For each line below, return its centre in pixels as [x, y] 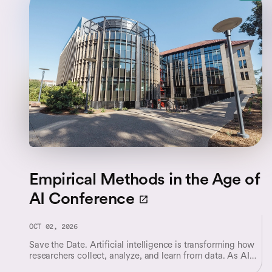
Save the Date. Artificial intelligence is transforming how [142, 244]
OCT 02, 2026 [53, 227]
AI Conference [82, 198]
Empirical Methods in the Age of [144, 178]
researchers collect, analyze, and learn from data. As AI [139, 255]
